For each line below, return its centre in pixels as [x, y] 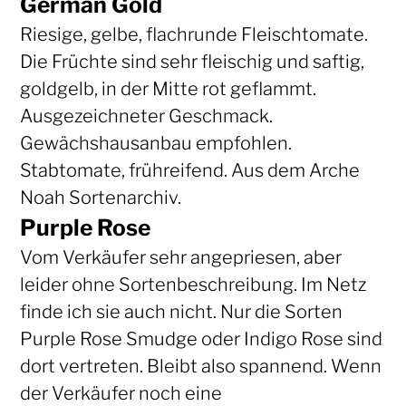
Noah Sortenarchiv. [100, 197]
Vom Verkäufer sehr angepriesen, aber [180, 257]
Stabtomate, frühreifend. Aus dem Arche [189, 170]
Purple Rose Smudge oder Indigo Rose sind [201, 338]
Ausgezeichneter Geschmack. [146, 116]
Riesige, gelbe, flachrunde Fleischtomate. [193, 34]
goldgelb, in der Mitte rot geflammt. [168, 88]
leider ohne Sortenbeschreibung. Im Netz [193, 284]
